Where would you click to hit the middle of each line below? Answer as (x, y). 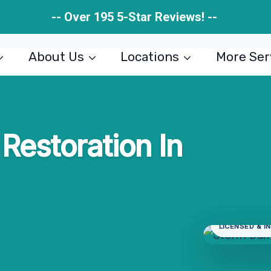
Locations (150, 57)
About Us (56, 57)
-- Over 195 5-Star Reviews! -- (135, 17)
